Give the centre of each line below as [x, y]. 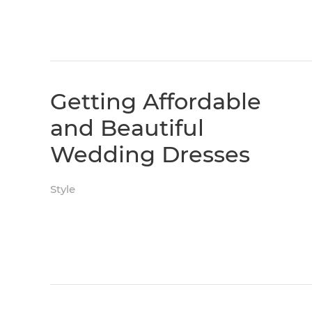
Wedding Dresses [150, 154]
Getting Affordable [156, 101]
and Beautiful [127, 127]
